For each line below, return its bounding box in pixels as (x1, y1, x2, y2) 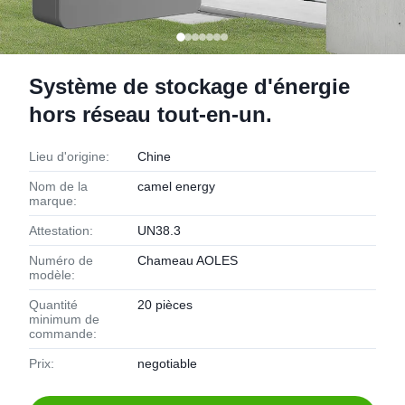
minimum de (29, 312, 99, 326)
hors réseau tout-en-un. (29, 102, 272, 127)
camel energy (137, 179, 215, 193)
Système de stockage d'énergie (29, 74, 350, 99)
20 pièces (137, 297, 193, 312)
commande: (29, 326, 97, 341)
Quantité (29, 297, 78, 312)
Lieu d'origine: (29, 149, 109, 164)
